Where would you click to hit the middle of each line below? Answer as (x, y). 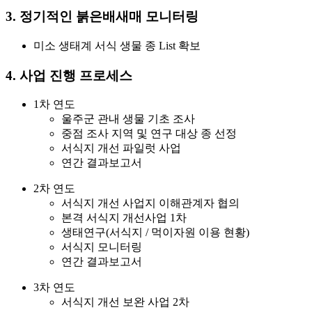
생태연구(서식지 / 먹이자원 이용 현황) (155, 233)
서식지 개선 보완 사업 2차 (125, 302)
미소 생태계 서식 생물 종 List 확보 (117, 46)
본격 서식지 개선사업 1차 (124, 218)
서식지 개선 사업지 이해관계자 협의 (150, 203)
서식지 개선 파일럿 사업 (121, 148)
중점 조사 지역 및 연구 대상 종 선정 (149, 134)
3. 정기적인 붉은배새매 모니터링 (102, 17)
